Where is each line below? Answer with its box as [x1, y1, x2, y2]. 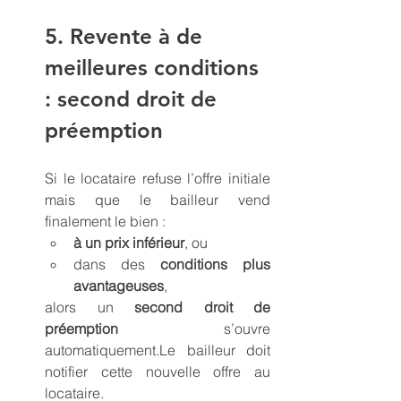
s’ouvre [118, 319, 270, 337]
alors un [45, 297, 134, 316]
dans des [73, 254, 160, 273]
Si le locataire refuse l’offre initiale [45, 168, 270, 187]
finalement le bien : [45, 211, 166, 230]
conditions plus [160, 254, 270, 273]
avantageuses [73, 276, 164, 294]
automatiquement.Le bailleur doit [45, 340, 270, 359]
